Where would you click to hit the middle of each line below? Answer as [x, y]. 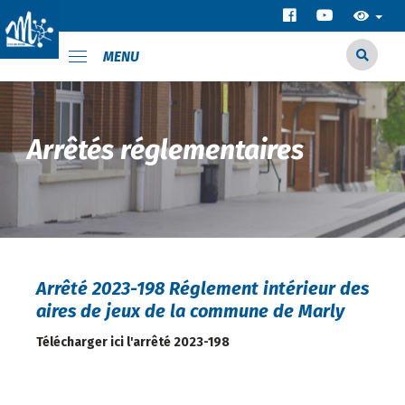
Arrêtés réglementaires [165, 150]
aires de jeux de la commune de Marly [190, 311]
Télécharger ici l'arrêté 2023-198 [133, 342]
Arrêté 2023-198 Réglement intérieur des [202, 288]
